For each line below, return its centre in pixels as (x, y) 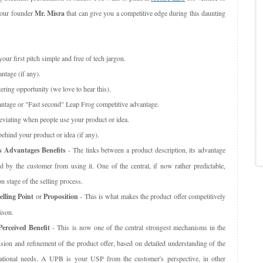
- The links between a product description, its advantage (146, 150)
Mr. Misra (50, 13)
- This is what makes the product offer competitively (152, 196)
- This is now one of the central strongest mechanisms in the (138, 227)
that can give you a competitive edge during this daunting (145, 13)
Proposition (60, 196)
